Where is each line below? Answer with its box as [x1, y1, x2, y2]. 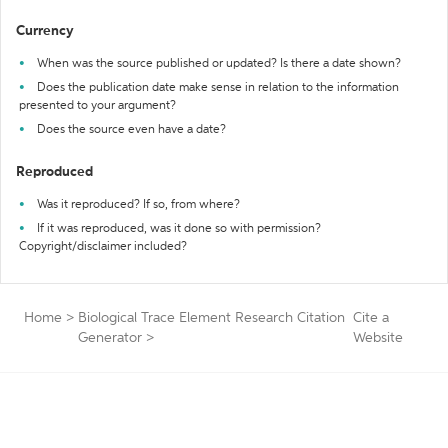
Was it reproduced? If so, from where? [37, 199, 240, 211]
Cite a [353, 311, 390, 325]
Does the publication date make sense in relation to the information [37, 82, 399, 94]
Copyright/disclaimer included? [19, 241, 187, 253]
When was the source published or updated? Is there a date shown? [37, 58, 401, 70]
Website [353, 331, 404, 345]
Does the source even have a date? [37, 124, 226, 136]
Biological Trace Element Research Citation [78, 311, 345, 325]
